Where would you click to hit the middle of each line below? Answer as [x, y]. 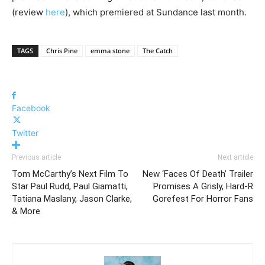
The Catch [158, 51]
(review [29, 12]
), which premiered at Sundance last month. [156, 12]
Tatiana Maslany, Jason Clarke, [72, 199]
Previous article [36, 158]
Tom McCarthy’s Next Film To [70, 174]
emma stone [110, 51]
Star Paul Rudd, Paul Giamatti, [70, 187]
